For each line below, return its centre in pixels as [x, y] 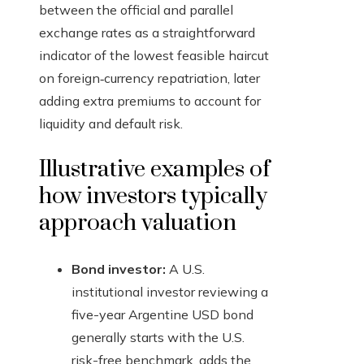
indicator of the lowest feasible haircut [154, 56]
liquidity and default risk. [111, 124]
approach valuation [138, 223]
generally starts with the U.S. [158, 338]
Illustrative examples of [154, 170]
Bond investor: [119, 269]
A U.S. [185, 269]
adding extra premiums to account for [150, 101]
